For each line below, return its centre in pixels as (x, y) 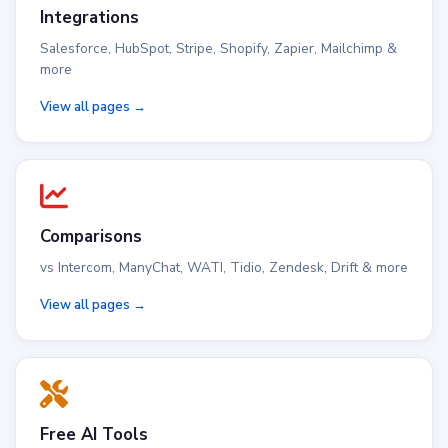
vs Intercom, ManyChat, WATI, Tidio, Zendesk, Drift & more (224, 267)
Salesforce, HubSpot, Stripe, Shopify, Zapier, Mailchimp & (218, 48)
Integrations (89, 17)
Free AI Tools (94, 434)
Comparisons (91, 236)
